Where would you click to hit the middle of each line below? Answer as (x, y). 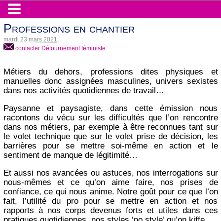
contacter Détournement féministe (59, 48)
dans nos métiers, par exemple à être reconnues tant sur (110, 127)
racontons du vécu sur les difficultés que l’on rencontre (110, 118)
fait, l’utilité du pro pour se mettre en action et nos (110, 201)
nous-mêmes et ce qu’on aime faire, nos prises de (110, 183)
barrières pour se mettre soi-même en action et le (110, 146)
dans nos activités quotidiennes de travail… (84, 91)
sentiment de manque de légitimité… (70, 155)
